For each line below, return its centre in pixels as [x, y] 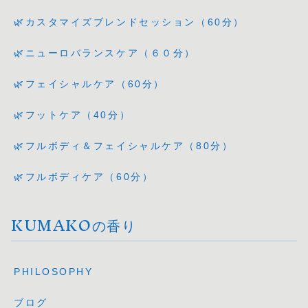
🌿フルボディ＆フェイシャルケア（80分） [124, 146]
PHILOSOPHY [54, 271]
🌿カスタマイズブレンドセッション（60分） [129, 22]
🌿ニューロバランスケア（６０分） [105, 53]
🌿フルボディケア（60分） [84, 177]
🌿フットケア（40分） [73, 115]
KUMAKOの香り [74, 225]
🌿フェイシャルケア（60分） [89, 84]
